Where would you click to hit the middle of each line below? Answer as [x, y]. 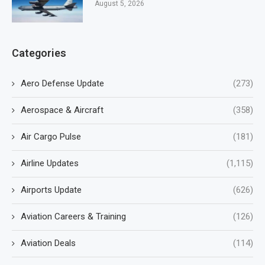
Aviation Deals [48, 243]
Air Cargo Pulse [51, 137]
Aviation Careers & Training [73, 216]
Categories [39, 53]
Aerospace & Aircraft [62, 110]
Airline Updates [50, 163]
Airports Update [51, 190]
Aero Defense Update [62, 83]
